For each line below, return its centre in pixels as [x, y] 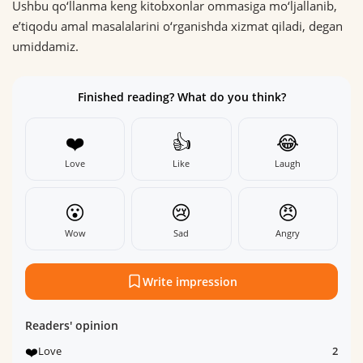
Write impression [190, 281]
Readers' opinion [72, 325]
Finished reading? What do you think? [181, 96]
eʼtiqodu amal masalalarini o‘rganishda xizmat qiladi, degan [177, 26]
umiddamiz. [45, 46]
